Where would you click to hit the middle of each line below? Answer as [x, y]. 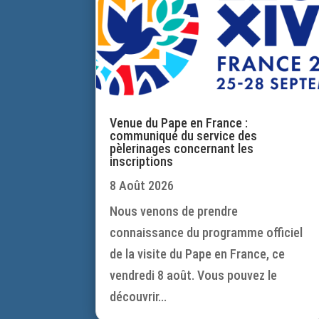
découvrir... [138, 297]
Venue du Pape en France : [179, 123]
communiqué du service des [184, 136]
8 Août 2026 [142, 186]
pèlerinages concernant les [182, 149]
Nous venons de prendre [174, 211]
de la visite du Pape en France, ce [198, 254]
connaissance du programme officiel [206, 233]
